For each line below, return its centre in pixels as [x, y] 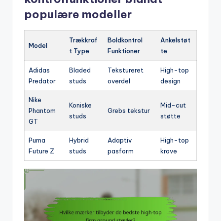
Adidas [39, 70]
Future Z [41, 151]
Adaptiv [120, 140]
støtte [170, 116]
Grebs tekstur [129, 110]
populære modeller [78, 14]
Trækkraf [83, 40]
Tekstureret [126, 70]
